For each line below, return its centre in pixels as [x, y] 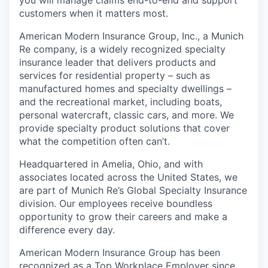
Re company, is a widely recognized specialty [122, 49]
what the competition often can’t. [95, 141]
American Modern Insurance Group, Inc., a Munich [131, 36]
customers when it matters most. [94, 13]
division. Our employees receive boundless [116, 203]
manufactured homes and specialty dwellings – [125, 88]
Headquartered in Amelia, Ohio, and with [111, 164]
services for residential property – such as [115, 75]
